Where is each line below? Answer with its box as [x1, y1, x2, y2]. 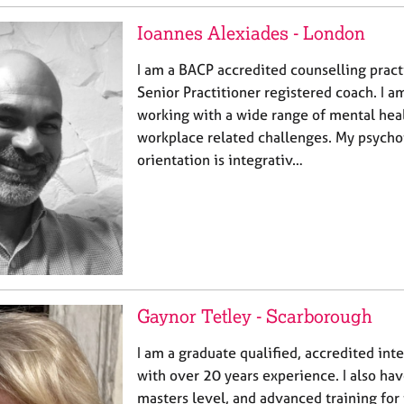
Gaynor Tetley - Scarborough [137, 305, 372, 328]
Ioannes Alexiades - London [137, 21, 365, 44]
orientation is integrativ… [137, 150, 303, 169]
